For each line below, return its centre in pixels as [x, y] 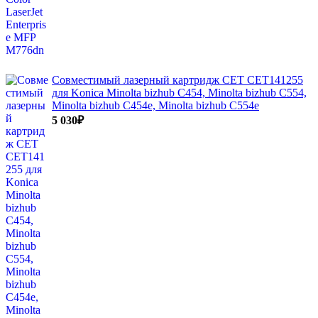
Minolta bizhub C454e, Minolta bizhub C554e [155, 105]
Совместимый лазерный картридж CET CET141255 [177, 80]
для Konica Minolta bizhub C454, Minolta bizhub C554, [179, 93]
